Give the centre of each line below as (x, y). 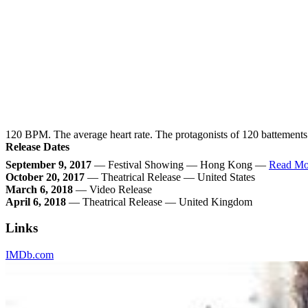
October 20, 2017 (45, 177)
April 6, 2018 (36, 201)
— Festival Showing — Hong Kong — (180, 164)
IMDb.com (30, 254)
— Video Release (112, 189)
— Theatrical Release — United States (170, 177)
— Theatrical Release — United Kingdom (159, 201)
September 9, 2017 (48, 164)
